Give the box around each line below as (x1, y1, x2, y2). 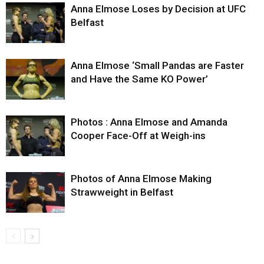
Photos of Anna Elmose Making (71, 172, 212, 184)
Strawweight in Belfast (71, 186, 173, 198)
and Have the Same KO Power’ (71, 72, 208, 85)
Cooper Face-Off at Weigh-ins (71, 129, 206, 141)
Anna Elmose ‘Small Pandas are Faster (71, 59, 244, 71)
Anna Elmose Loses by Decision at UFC (71, 2, 246, 15)
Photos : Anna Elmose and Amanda (71, 115, 227, 128)
